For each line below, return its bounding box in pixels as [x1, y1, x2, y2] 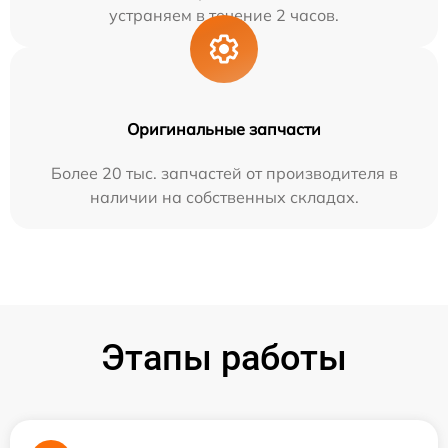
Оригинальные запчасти [127, 119, 321, 139]
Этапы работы [101, 337, 347, 379]
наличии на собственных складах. [89, 187, 359, 207]
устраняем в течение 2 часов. [109, 5, 339, 25]
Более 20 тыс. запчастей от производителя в [50, 163, 398, 183]
